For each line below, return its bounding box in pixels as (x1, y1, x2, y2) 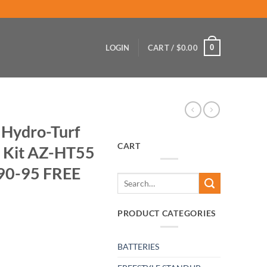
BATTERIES (117, 241, 159, 252)
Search (117, 173, 140, 183)
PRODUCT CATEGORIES (117, 208, 216, 219)
